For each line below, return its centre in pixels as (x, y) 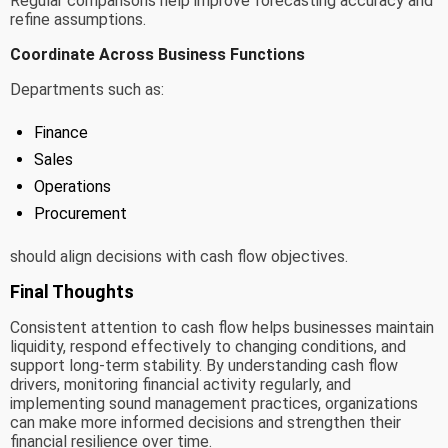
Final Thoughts (72, 292)
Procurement (80, 214)
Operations (72, 187)
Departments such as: (87, 90)
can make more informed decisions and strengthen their (205, 423)
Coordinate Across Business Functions (157, 55)
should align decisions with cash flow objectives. (179, 257)
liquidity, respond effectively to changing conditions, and (208, 347)
